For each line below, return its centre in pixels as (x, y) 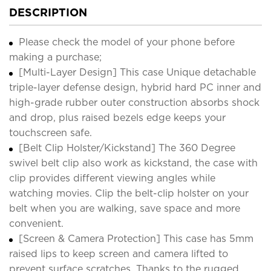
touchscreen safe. (51, 132)
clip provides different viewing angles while (112, 178)
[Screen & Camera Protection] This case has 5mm (136, 238)
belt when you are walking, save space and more (125, 208)
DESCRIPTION (48, 12)
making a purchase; (55, 57)
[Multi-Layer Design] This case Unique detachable (137, 72)
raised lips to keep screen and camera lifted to (119, 253)
